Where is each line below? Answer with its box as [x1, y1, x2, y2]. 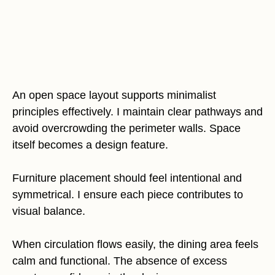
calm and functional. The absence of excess [12, 255, 227, 267]
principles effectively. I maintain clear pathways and [12, 106, 263, 118]
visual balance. [12, 205, 85, 217]
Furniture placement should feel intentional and [12, 172, 242, 184]
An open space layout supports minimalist [12, 89, 216, 101]
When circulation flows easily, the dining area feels [12, 238, 258, 250]
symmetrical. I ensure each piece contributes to [12, 188, 243, 201]
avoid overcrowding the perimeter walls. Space [12, 122, 241, 134]
